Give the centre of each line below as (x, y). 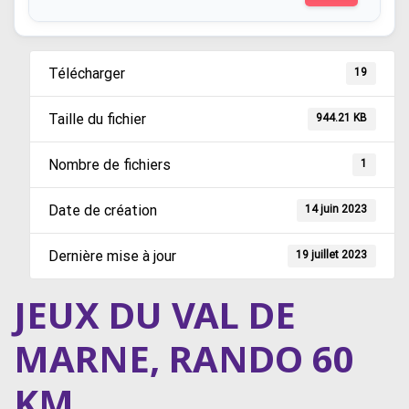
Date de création (102, 211)
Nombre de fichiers (109, 165)
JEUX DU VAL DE (155, 315)
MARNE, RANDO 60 (184, 359)
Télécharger (86, 74)
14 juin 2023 (336, 209)
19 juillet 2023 (332, 254)
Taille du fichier (97, 120)
